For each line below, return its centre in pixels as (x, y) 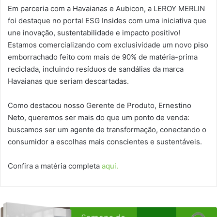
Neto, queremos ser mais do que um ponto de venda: (99, 118)
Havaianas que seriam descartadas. (68, 81)
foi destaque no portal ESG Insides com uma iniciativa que (107, 21)
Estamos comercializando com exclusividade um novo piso (108, 45)
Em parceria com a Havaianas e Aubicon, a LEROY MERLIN (106, 9)
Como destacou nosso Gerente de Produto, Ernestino (100, 106)
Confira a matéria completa (55, 166)
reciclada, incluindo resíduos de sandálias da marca (96, 69)
